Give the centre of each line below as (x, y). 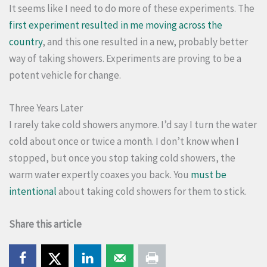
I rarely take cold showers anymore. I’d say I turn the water (133, 124)
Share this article (45, 224)
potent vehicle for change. (65, 75)
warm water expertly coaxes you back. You (100, 174)
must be (209, 174)
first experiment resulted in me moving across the (116, 25)
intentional (33, 191)
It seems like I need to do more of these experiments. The (132, 8)
